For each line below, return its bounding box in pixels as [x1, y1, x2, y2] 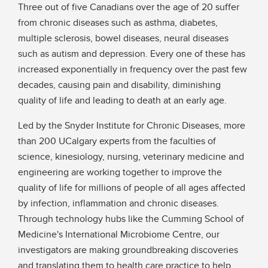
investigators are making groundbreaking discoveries [18, 243, 238, 257]
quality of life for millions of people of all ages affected [18, 181, 245, 195]
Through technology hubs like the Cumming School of [18, 212, 244, 226]
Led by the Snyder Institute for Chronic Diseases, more [18, 118, 245, 133]
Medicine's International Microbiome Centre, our [18, 227, 220, 242]
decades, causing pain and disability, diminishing [18, 78, 221, 92]
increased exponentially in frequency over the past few [18, 62, 247, 77]
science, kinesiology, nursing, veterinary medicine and [18, 150, 244, 164]
